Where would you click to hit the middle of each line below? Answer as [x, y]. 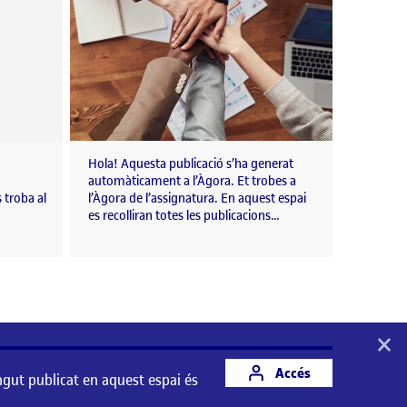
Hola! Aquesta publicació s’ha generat [191, 164]
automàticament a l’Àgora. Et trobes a [192, 182]
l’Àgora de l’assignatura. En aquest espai [197, 199]
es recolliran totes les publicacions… [184, 216]
